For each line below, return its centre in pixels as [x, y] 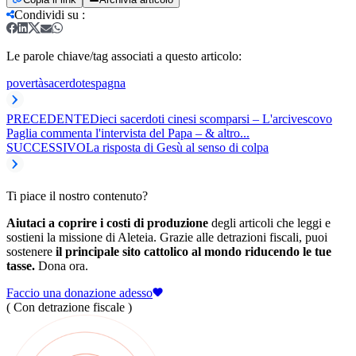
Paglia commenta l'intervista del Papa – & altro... [128, 133]
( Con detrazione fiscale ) [69, 308]
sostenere [31, 252]
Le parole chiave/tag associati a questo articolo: [124, 56]
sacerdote [67, 83]
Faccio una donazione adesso [79, 293]
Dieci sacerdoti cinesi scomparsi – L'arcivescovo [211, 119]
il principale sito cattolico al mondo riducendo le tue [193, 252]
